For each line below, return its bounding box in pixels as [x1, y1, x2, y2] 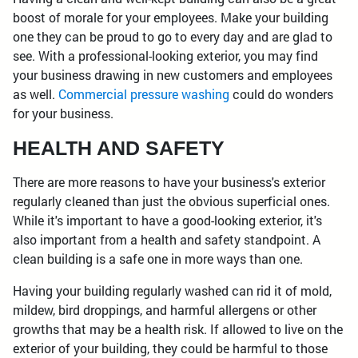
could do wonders [229, 86, 333, 102]
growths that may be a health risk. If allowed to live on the [13, 320, 343, 337]
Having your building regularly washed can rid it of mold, [13, 282, 332, 299]
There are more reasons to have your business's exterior [13, 173, 325, 190]
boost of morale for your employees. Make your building [13, 9, 328, 26]
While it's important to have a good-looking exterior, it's [13, 212, 322, 229]
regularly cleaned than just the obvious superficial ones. [13, 193, 330, 209]
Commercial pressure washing [58, 86, 229, 102]
